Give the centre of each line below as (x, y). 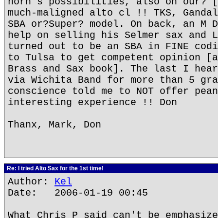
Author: (31, 182)
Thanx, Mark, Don (54, 125)
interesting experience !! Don (92, 102)
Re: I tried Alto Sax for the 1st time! (54, 168)
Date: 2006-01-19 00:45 (78, 193)
